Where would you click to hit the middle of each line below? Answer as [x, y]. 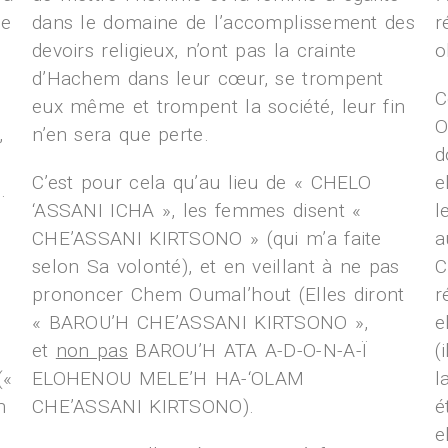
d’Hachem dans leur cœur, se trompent [207, 78]
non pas [91, 350]
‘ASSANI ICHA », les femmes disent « [196, 210]
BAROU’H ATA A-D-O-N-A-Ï [247, 350]
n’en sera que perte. [120, 134]
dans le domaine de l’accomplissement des [223, 22]
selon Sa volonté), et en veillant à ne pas [215, 266]
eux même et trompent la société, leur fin [218, 106]
